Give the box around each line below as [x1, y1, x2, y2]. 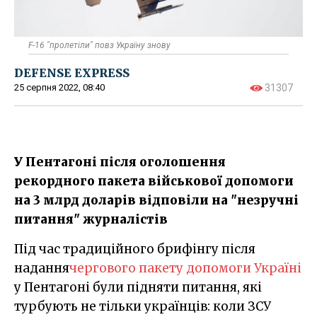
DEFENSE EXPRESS [14, 65, 129, 80]
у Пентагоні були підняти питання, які [14, 279, 262, 295]
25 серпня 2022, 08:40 [14, 81, 105, 93]
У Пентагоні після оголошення [14, 154, 226, 170]
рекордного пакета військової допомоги [14, 173, 294, 189]
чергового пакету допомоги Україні [69, 260, 301, 276]
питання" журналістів [14, 211, 168, 227]
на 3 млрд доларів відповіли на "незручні [14, 192, 299, 208]
